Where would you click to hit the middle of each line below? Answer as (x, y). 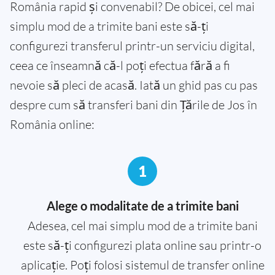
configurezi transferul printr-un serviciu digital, (132, 46)
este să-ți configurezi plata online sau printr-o (142, 246)
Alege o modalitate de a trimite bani (142, 206)
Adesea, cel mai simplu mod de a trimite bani (142, 226)
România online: (52, 125)
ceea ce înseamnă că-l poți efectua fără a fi (120, 66)
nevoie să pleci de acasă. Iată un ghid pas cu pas (134, 85)
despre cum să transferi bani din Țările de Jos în (134, 105)
